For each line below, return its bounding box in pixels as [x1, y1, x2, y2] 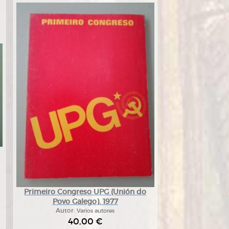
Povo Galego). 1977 [52, 197, 118, 206]
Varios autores [77, 207, 115, 214]
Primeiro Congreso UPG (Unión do [24, 187, 147, 196]
